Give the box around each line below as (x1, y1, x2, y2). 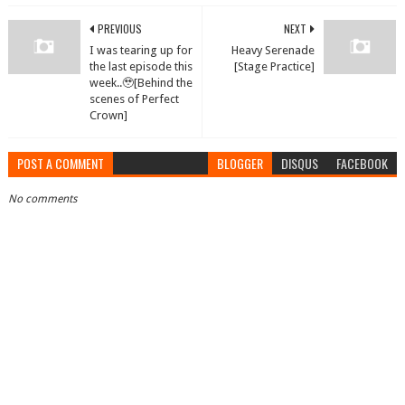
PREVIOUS (97, 21, 142, 37)
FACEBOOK (336, 154, 389, 174)
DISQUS (281, 154, 319, 174)
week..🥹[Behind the (89, 76, 193, 90)
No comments (7, 193, 77, 206)
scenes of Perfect (89, 92, 179, 107)
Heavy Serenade (231, 43, 316, 58)
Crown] (89, 108, 127, 123)
